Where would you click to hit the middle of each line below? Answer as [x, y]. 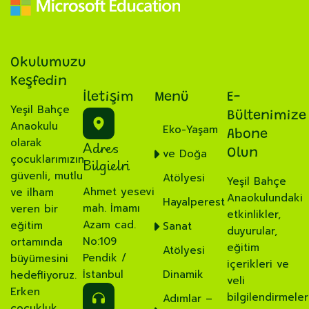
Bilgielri [106, 165]
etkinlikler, [253, 215]
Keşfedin [39, 82]
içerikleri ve [258, 265]
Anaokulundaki [265, 198]
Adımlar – [188, 299]
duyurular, [252, 231]
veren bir [34, 209]
